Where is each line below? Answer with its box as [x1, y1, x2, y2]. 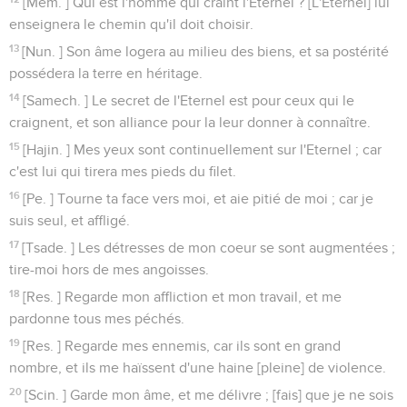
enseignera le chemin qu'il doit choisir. [9, 16, 253, 32]
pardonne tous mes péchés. [9, 311, 184, 326]
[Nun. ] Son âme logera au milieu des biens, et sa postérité [22, 44, 390, 59]
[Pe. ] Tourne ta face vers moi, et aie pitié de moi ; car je [23, 191, 374, 206]
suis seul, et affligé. [9, 213, 130, 228]
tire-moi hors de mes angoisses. [9, 262, 209, 277]
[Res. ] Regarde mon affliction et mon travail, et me [23, 289, 342, 304]
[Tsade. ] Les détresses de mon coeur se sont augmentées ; [22, 240, 396, 255]
